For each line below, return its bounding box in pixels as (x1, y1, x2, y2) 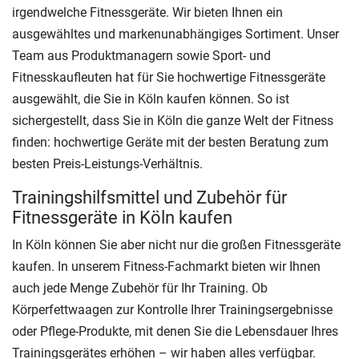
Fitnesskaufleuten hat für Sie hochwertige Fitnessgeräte (12, 69, 325, 85)
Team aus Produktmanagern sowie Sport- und (12, 47, 271, 63)
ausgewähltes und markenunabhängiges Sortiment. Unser (12, 26, 339, 42)
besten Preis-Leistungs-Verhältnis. (12, 155, 203, 171)
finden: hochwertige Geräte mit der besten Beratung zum (12, 134, 329, 150)
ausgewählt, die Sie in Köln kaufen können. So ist (12, 91, 289, 107)
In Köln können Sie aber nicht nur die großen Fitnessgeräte (12, 236, 341, 252)
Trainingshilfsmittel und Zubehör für (12, 187, 287, 208)
